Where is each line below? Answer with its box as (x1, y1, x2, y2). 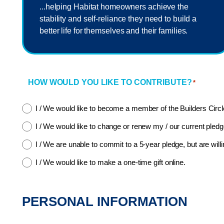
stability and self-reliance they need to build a (39, 14, 197, 23)
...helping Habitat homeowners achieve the (39, 2, 188, 11)
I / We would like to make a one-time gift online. (35, 157, 185, 166)
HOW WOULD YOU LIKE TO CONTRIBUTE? (28, 78, 192, 87)
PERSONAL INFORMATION (22, 194, 187, 209)
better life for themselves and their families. (39, 26, 188, 35)
